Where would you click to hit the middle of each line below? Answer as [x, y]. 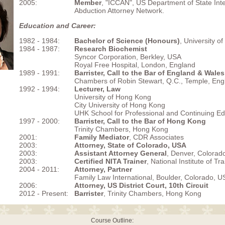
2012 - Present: [44, 193]
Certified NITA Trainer [110, 161]
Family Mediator [102, 137]
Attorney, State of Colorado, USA [130, 145]
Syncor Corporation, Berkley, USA [128, 57]
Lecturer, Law [97, 89]
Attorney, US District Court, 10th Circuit [141, 185]
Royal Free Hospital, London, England [135, 65]
